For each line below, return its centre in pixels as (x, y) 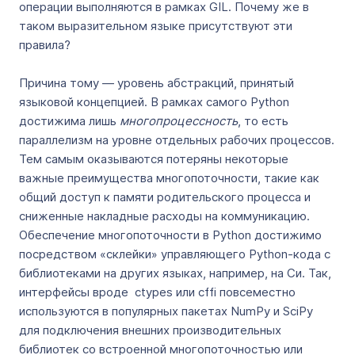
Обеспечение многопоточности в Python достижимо (170, 235)
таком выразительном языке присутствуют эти (156, 26)
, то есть (263, 121)
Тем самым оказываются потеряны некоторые (154, 159)
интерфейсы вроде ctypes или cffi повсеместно (157, 292)
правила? (45, 45)
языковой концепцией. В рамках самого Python (154, 102)
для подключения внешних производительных (150, 330)
